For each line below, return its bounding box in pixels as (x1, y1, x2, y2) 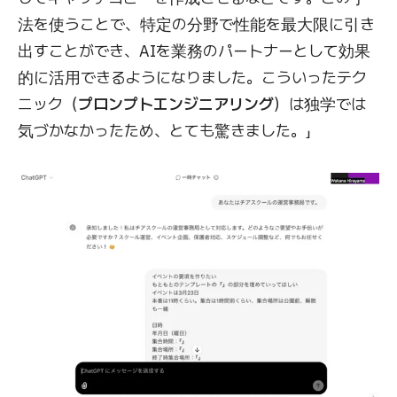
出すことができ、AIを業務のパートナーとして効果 (18, 40, 370, 61)
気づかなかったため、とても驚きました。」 (18, 120, 311, 141)
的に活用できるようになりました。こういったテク (18, 66, 367, 88)
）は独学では (274, 93, 366, 114)
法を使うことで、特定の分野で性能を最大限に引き (18, 13, 375, 35)
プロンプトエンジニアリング (78, 93, 274, 114)
